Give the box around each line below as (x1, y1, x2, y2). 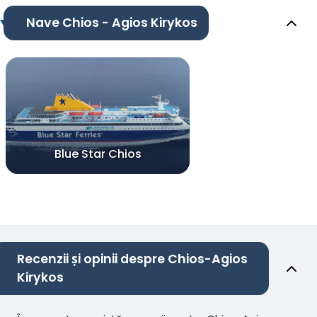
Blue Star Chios (54, 146, 142, 163)
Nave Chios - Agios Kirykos (25, 14, 197, 32)
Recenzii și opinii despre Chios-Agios (17, 250, 248, 268)
